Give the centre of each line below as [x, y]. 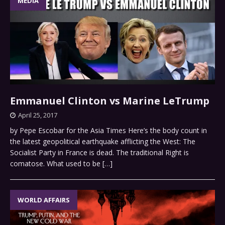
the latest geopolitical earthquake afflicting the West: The [103, 142]
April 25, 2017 [38, 115]
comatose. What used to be [56, 164]
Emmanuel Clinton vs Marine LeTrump [110, 101]
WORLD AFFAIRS [44, 200]
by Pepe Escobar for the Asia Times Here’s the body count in [108, 131]
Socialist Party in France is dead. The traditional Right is [99, 153]
